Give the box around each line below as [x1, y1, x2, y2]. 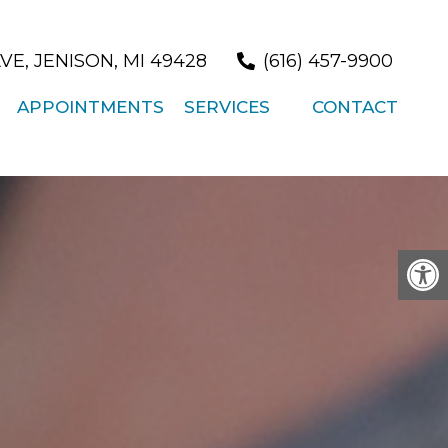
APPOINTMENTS [17, 96, 164, 117]
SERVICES [184, 96, 270, 117]
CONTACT [312, 96, 398, 117]
